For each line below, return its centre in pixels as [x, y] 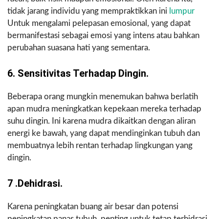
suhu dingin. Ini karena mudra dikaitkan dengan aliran [101, 121]
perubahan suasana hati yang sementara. [79, 48]
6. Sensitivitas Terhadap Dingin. [78, 74]
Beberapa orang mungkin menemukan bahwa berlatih [103, 97]
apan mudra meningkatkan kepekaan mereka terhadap [104, 109]
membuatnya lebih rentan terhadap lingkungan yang [100, 146]
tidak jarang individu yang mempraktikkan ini [88, 11]
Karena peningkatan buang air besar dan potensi [93, 207]
